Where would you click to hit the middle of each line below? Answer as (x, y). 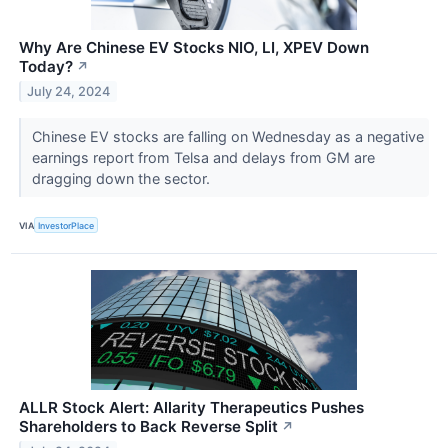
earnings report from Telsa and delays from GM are (203, 158)
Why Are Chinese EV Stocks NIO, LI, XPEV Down (194, 48)
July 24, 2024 (69, 91)
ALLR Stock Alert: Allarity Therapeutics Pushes (191, 408)
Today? (46, 67)
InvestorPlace (66, 225)
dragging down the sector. (122, 179)
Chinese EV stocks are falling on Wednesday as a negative (227, 137)
